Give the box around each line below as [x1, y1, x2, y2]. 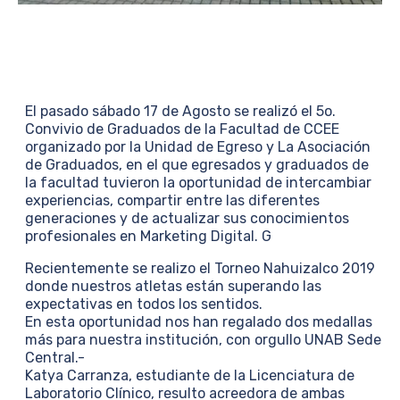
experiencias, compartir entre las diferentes [25, 192, 320, 209]
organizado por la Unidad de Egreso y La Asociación [25, 138, 371, 155]
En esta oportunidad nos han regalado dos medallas [25, 313, 372, 330]
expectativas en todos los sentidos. [25, 296, 262, 312]
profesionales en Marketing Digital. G [25, 228, 271, 245]
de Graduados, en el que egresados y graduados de [25, 156, 369, 173]
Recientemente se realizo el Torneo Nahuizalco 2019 [25, 260, 375, 277]
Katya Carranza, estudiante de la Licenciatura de [25, 367, 354, 384]
